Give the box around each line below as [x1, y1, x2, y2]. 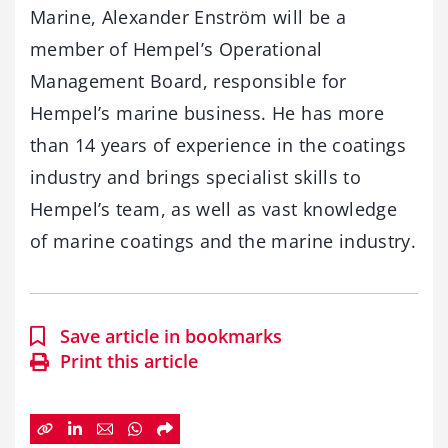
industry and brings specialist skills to [30, 165, 362, 190]
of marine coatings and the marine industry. [30, 229, 417, 254]
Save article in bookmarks [60, 324, 282, 349]
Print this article [60, 349, 198, 374]
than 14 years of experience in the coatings [30, 133, 407, 158]
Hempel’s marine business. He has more [30, 101, 384, 126]
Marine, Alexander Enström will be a [30, 5, 347, 30]
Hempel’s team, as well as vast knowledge [30, 197, 398, 222]
